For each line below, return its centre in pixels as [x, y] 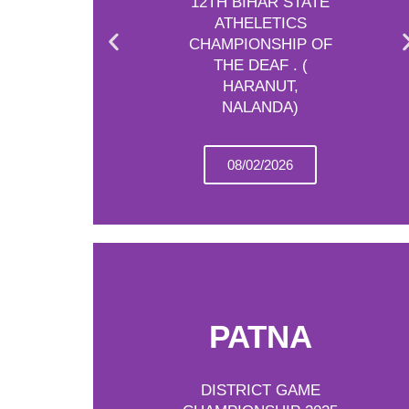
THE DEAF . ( [260, 65]
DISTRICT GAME [260, 390]
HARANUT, [260, 86]
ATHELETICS [260, 23]
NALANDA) [261, 107]
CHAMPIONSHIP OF [260, 44]
